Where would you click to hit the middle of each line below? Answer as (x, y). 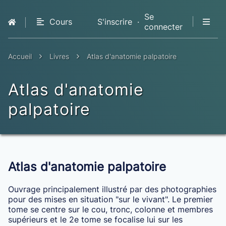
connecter (163, 27)
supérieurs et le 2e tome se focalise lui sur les (96, 220)
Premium (72, 61)
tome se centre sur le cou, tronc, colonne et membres (111, 210)
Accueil (20, 56)
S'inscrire (115, 22)
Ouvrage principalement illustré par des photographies (112, 189)
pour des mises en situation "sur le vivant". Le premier (111, 200)
